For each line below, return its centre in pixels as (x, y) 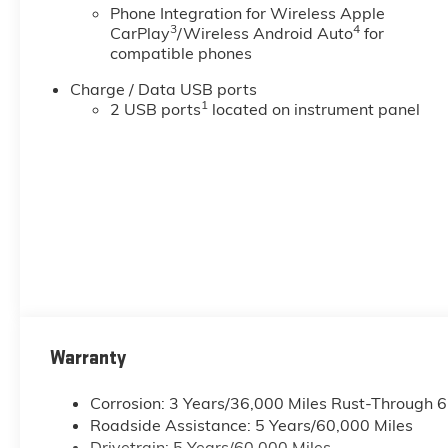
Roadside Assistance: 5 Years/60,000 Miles (251, 424)
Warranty (87, 357)
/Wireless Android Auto (264, 33)
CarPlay (139, 33)
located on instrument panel (313, 109)
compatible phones (180, 53)
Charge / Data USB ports (163, 89)
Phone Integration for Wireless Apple (247, 13)
